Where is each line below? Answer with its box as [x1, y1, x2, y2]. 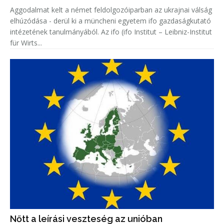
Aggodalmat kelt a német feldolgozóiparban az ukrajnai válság [10, 5, 212, 15]
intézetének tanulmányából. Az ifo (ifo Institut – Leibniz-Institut [10, 27, 101, 37]
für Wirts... [10, 38, 42, 48]
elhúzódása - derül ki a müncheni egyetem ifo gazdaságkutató [10, 16, 211, 26]
